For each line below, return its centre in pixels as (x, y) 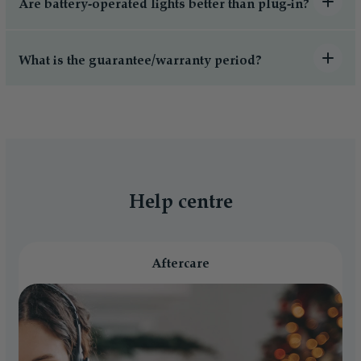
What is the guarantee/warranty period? (140, 60)
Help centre (180, 203)
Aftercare (180, 264)
